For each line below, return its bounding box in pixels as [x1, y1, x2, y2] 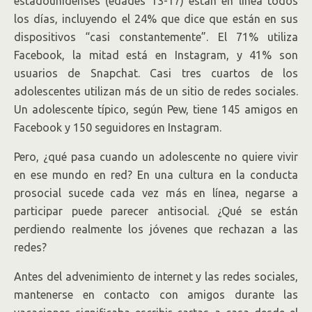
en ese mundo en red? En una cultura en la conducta [14, 169, 298, 181]
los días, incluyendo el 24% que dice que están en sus [14, 13, 298, 25]
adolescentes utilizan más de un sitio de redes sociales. [14, 85, 298, 97]
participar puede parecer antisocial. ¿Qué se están [14, 205, 298, 217]
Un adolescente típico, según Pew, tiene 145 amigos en [14, 103, 298, 116]
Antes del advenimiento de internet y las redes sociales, [14, 270, 298, 283]
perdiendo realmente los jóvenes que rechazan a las [14, 223, 298, 235]
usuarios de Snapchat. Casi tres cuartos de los [14, 67, 298, 79]
